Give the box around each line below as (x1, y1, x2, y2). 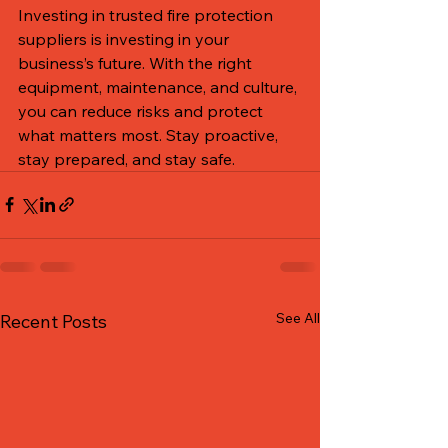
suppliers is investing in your (18, 28, 233, 49)
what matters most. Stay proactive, (18, 124, 282, 145)
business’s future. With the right (18, 52, 256, 73)
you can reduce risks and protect (18, 100, 267, 121)
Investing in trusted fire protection (18, 4, 277, 25)
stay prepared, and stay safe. (18, 148, 235, 169)
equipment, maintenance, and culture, (18, 76, 301, 97)
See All (276, 308, 320, 327)
